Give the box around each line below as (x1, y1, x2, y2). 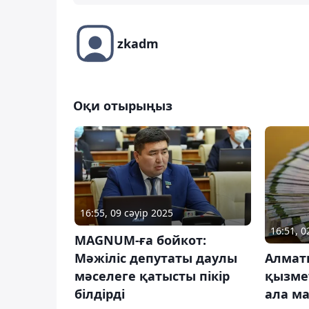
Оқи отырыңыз (73, 97, 172, 114)
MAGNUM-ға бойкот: (74, 231, 206, 248)
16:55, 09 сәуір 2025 (80, 206, 173, 219)
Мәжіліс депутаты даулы (74, 249, 237, 266)
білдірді (74, 285, 125, 302)
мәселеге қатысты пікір (74, 267, 230, 284)
